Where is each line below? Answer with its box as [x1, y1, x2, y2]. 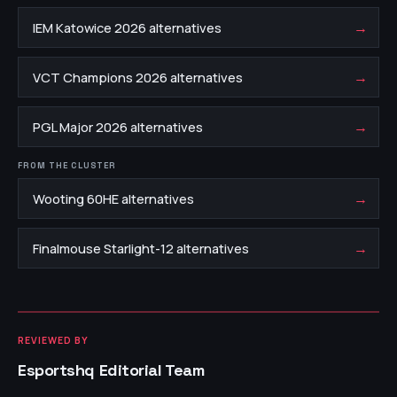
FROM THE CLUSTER [18, 160, 117, 171]
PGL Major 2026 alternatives [33, 118, 203, 136]
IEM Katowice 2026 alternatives [33, 19, 222, 36]
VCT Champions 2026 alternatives [33, 68, 243, 86]
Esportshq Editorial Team [18, 360, 205, 380]
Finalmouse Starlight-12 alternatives [33, 239, 249, 257]
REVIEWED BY [18, 334, 90, 346]
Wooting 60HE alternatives [33, 190, 194, 207]
